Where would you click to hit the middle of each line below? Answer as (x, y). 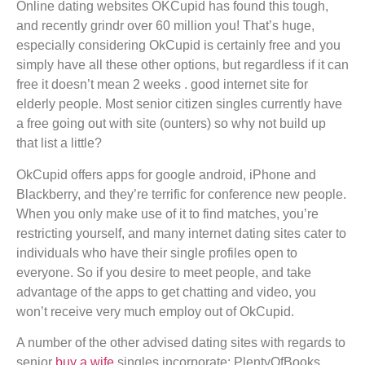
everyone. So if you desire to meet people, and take (164, 272)
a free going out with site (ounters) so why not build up (171, 124)
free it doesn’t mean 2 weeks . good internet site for (162, 85)
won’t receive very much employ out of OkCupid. (155, 311)
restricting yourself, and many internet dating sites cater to (181, 233)
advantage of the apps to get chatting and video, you (166, 292)
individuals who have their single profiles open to (157, 253)
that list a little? (59, 143)
